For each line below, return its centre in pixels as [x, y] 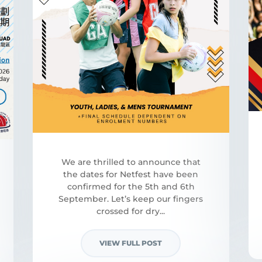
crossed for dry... [131, 211]
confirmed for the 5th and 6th [131, 186]
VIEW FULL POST [131, 243]
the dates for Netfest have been [131, 174]
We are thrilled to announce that [131, 162]
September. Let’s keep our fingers [131, 199]
